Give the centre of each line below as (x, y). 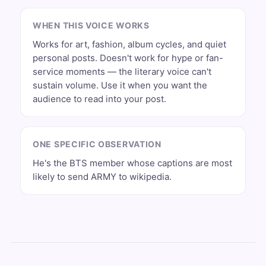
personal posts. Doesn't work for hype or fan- (128, 58)
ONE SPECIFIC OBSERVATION (97, 144)
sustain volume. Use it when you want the (120, 85)
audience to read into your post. (99, 99)
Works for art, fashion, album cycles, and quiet (129, 44)
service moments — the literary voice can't (122, 72)
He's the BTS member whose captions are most (132, 163)
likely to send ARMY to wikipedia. (102, 177)
